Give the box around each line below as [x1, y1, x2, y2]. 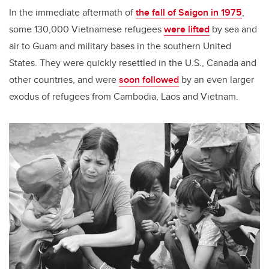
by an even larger [179, 73, 254, 87]
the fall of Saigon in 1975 [136, 5, 242, 20]
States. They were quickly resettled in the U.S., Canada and [9, 56, 256, 70]
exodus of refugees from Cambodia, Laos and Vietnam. [9, 89, 238, 104]
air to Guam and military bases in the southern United [9, 39, 231, 53]
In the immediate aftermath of [9, 5, 136, 20]
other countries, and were [9, 73, 119, 87]
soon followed [119, 73, 179, 87]
